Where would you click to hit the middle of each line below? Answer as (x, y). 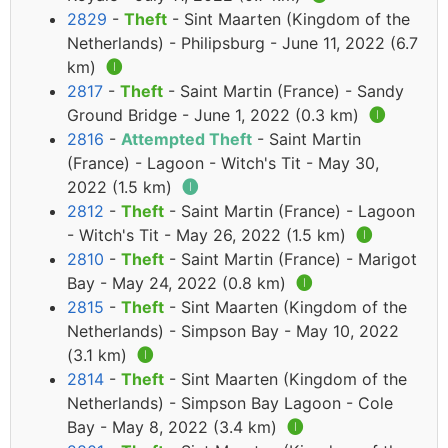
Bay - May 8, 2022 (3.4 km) (174, 427)
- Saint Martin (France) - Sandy (283, 91)
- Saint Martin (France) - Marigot (290, 259)
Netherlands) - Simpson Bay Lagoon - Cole (230, 403)
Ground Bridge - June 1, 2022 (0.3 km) (215, 115)
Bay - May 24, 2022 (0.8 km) (179, 283)
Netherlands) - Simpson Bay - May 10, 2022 (233, 331)
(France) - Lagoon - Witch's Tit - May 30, (223, 163)
